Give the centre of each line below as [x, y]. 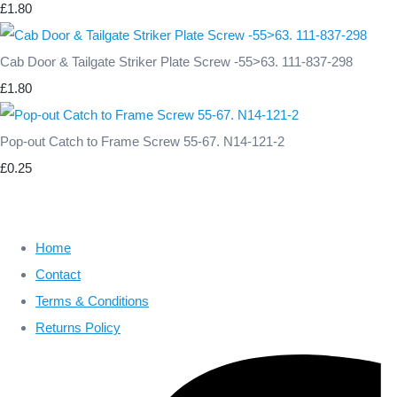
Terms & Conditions [92, 300]
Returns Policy [78, 327]
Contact [58, 274]
